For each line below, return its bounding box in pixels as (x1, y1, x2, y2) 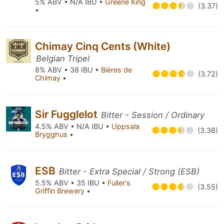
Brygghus (35, 130, 69, 138)
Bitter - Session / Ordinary (101, 110, 204, 120)
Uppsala (111, 122, 139, 130)
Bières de (101, 65, 132, 74)
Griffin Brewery (35, 186, 86, 195)
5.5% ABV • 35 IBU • (35, 178, 107, 187)
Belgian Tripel (36, 53, 89, 63)
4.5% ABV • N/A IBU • (35, 122, 111, 130)
